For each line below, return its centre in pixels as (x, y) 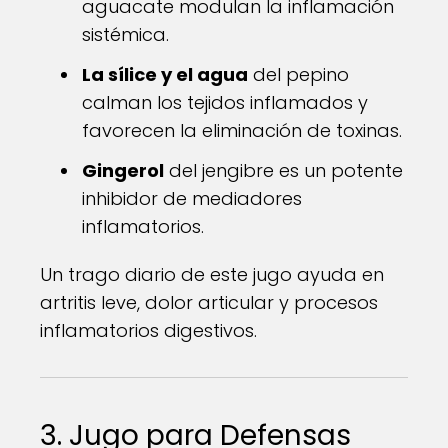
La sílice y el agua (165, 74)
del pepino (298, 74)
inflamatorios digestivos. (148, 330)
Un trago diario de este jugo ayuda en (212, 274)
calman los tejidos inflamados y (225, 102)
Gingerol (123, 170)
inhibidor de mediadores (192, 198)
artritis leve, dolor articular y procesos (209, 302)
